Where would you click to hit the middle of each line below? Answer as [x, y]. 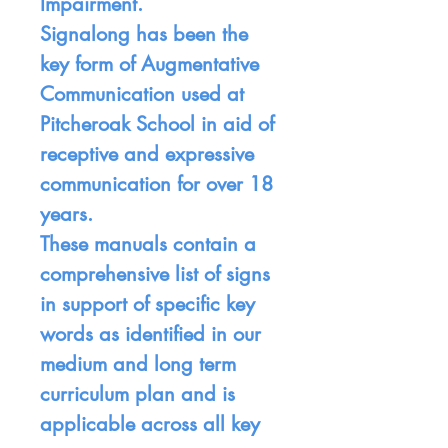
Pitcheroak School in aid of [157, 124]
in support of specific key [147, 304]
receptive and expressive [147, 154]
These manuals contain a [148, 244]
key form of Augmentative [149, 64]
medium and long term [138, 364]
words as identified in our [150, 334]
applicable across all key [150, 424]
